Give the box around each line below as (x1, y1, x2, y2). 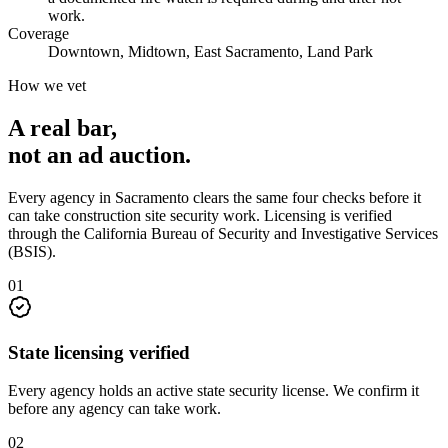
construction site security (64, 206, 219, 224)
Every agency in (8, 188, 115, 206)
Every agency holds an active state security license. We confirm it (8, 382, 419, 400)
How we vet (8, 77, 86, 95)
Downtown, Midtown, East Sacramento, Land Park (48, 43, 373, 61)
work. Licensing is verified (219, 206, 392, 224)
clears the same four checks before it (189, 188, 421, 206)
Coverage (8, 25, 69, 43)
